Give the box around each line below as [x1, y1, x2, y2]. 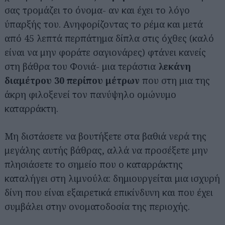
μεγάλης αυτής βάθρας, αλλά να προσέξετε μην [5, 144, 208, 156]
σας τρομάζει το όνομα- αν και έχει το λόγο [5, 4, 190, 16]
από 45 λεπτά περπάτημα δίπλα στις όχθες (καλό [5, 32, 214, 44]
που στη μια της [140, 74, 210, 86]
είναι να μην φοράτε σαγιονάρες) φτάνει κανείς [5, 46, 206, 58]
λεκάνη [158, 60, 191, 72]
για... [26, 217, 37, 224]
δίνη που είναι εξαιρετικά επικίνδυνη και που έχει [5, 186, 213, 198]
